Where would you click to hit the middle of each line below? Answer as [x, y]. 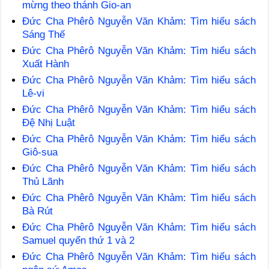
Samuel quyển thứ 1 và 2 [79, 240]
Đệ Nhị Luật [49, 122]
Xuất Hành [46, 64]
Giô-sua [40, 152]
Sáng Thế [44, 34]
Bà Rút [38, 211]
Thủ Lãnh [43, 181]
